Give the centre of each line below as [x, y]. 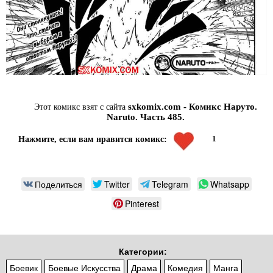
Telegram [170, 184]
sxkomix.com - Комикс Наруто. [193, 107]
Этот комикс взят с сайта [81, 107]
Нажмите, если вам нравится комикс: [93, 140]
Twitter [117, 184]
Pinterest [142, 204]
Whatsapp [230, 184]
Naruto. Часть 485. [146, 117]
